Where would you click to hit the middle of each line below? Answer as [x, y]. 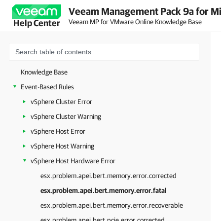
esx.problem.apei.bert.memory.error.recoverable [112, 205]
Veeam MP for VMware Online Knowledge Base [135, 21]
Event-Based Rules [47, 87]
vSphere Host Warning [62, 146]
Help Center [37, 23]
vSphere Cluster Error [61, 102]
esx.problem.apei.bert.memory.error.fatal [104, 190]
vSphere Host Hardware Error [73, 161]
